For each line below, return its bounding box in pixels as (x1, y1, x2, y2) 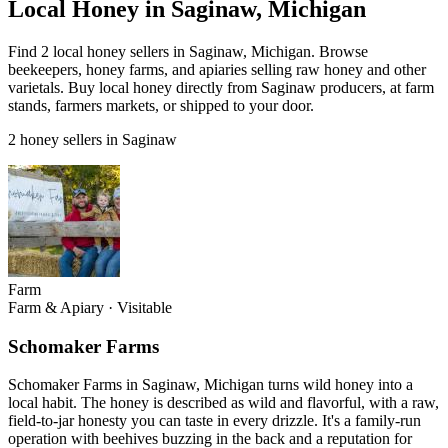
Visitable (117, 298, 172, 316)
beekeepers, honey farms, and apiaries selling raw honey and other (8, 60, 426, 78)
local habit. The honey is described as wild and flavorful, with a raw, (8, 394, 439, 412)
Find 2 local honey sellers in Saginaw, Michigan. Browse (8, 42, 368, 60)
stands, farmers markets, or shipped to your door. (8, 96, 314, 114)
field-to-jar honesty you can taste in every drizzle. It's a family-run (8, 412, 421, 430)
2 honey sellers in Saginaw (8, 130, 177, 148)
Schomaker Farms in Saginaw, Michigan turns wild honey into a (8, 376, 413, 394)
